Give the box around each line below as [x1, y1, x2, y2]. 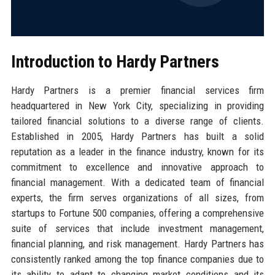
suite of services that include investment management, [10, 222, 265, 234]
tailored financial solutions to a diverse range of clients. [10, 114, 265, 127]
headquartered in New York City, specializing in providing [10, 99, 265, 112]
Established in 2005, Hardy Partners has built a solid [10, 130, 265, 142]
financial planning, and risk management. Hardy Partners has [10, 237, 265, 250]
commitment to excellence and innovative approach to [10, 160, 265, 173]
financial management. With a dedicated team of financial [10, 176, 265, 188]
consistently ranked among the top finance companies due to [10, 252, 265, 265]
